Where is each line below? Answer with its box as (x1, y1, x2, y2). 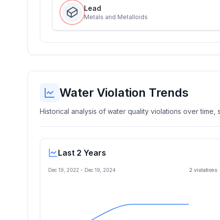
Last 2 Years (58, 148, 106, 158)
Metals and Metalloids (84, 13, 148, 21)
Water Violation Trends (59, 85, 189, 100)
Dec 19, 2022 (48, 167, 79, 173)
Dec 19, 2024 (84, 167, 116, 173)
